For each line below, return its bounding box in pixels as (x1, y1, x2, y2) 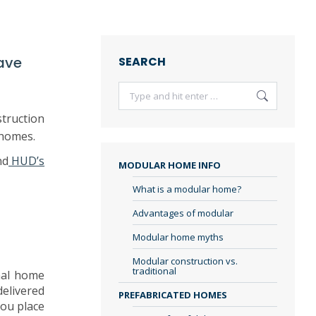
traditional (133, 265, 176, 277)
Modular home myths (133, 231, 224, 243)
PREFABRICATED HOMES (119, 288, 227, 301)
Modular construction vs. (133, 255, 238, 267)
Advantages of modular (133, 207, 233, 219)
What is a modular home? (133, 183, 241, 195)
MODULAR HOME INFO (119, 159, 221, 171)
